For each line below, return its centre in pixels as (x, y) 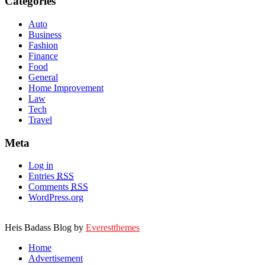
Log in (41, 166)
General (43, 77)
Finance (43, 56)
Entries (43, 176)
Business (45, 34)
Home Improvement (66, 88)
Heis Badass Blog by (45, 228)
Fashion (43, 45)
